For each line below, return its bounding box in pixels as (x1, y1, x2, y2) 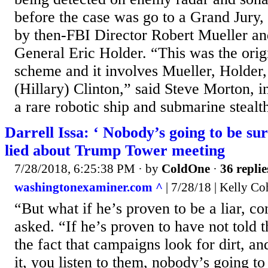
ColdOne (162, 161, 210, 176)
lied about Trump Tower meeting (5, 141, 225, 159)
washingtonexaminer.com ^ (14, 180, 163, 195)
